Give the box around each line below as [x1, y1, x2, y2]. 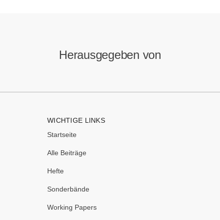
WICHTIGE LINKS [47, 116, 105, 124]
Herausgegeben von [59, 48, 161, 61]
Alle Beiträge [47, 149, 86, 157]
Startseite [47, 131, 77, 138]
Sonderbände [47, 185, 89, 193]
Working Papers [47, 203, 97, 211]
